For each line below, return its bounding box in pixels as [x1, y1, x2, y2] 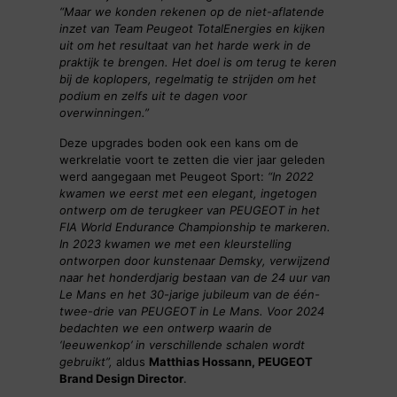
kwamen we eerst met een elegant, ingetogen [58, 186, 317, 201]
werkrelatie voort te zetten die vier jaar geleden [58, 152, 325, 167]
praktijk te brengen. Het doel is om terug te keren [58, 55, 337, 70]
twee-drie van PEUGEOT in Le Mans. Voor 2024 [58, 304, 324, 319]
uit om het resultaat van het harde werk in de [58, 38, 311, 53]
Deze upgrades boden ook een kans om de [58, 136, 299, 151]
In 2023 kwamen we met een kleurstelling [58, 237, 292, 252]
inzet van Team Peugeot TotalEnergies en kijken [58, 21, 325, 36]
